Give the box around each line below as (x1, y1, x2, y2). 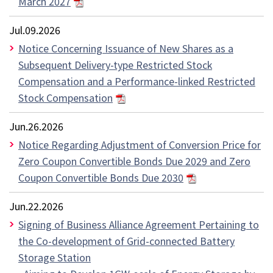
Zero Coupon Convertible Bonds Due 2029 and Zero (18, 153, 250, 168)
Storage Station (18, 249, 91, 264)
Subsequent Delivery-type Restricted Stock (18, 57, 212, 72)
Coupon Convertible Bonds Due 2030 (18, 169, 183, 185)
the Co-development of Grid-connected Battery (18, 233, 235, 248)
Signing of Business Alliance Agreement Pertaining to (18, 216, 259, 232)
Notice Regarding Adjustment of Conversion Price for (18, 136, 261, 152)
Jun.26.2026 (9, 118, 63, 133)
